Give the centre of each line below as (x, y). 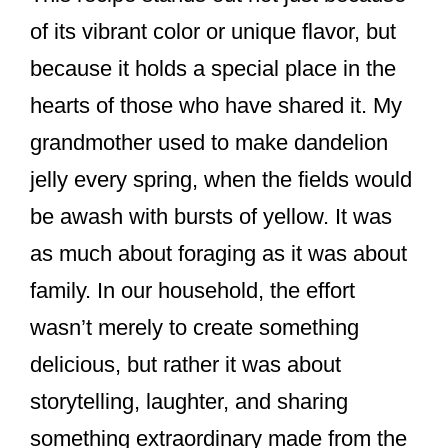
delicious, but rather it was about (185, 364)
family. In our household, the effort (192, 290)
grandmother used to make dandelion (209, 142)
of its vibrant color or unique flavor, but (213, 31)
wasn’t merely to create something (194, 327)
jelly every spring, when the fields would (221, 179)
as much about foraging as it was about (218, 253)
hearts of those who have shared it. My (216, 105)
